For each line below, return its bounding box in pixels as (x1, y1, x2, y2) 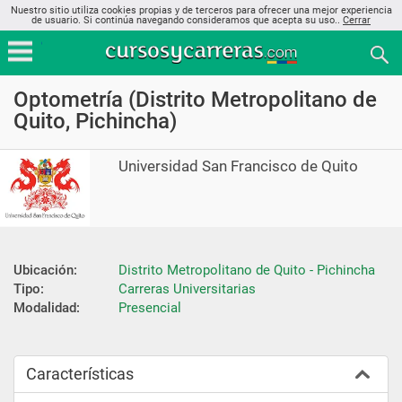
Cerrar (343, 14, 371, 26)
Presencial (118, 299, 181, 316)
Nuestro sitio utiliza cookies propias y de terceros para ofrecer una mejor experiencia (10, 4, 392, 16)
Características (26, 363, 134, 383)
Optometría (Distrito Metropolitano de (13, 87, 377, 112)
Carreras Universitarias (118, 280, 256, 297)
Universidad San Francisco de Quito (118, 157, 359, 175)
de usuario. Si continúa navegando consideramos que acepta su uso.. (31, 14, 343, 26)
